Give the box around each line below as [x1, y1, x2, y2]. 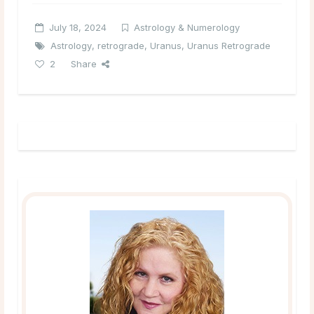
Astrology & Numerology [134, 21, 240, 33]
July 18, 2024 [49, 21, 107, 33]
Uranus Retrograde [187, 39, 271, 51]
